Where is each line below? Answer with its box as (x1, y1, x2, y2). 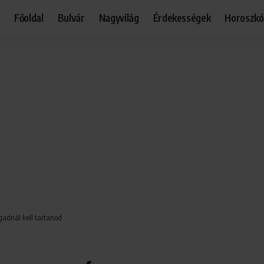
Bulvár (57, 11, 85, 24)
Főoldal (14, 11, 44, 24)
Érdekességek (153, 11, 211, 24)
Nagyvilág (98, 11, 139, 24)
